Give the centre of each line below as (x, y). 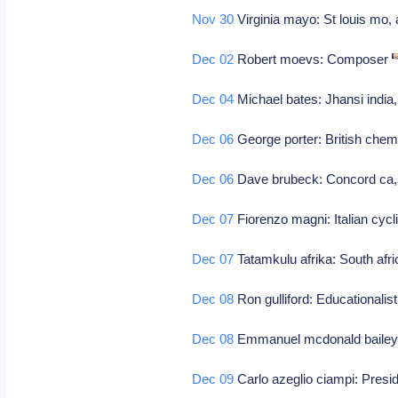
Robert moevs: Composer (313, 59)
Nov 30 (213, 19)
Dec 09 (213, 379)
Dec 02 (213, 59)
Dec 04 (213, 99)
